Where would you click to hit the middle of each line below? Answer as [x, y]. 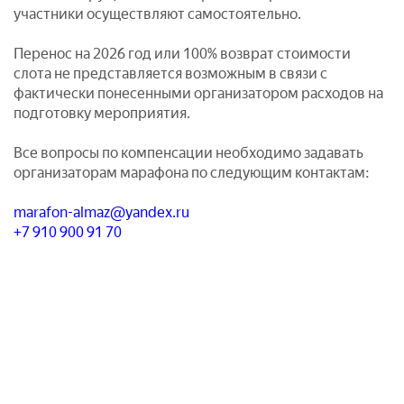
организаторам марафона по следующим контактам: [192, 173]
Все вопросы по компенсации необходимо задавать [188, 153]
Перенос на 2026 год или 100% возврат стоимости [182, 54]
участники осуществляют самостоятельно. [157, 14]
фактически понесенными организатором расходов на [198, 93]
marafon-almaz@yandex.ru [101, 212]
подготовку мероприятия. [102, 113]
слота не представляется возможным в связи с [170, 73]
